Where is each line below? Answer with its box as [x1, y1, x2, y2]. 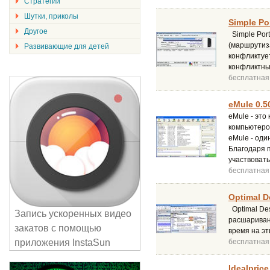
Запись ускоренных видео [14, 209, 131, 219]
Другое [24, 27, 48, 36]
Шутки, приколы [24, 12, 78, 20]
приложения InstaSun [14, 237, 110, 248]
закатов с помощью [14, 223, 101, 233]
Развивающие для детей [24, 42, 109, 51]
